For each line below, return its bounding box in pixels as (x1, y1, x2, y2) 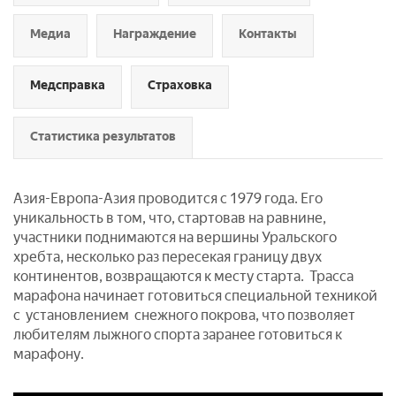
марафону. (13, 346, 84, 362)
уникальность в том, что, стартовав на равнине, (13, 209, 326, 226)
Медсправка (30, 78, 105, 93)
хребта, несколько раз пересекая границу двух (13, 248, 322, 265)
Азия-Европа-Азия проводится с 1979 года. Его (13, 190, 323, 207)
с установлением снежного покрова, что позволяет (13, 307, 355, 324)
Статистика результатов (30, 129, 176, 144)
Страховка (148, 78, 212, 93)
